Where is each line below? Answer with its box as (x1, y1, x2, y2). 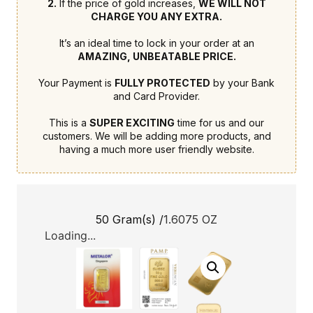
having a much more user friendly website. (59, 143, 254, 155)
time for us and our (175, 117, 264, 129)
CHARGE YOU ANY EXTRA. (91, 10, 222, 22)
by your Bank (210, 77, 275, 89)
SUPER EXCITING (89, 117, 175, 129)
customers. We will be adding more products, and (42, 130, 271, 142)
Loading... (45, 228, 96, 242)
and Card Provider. (113, 90, 200, 102)
